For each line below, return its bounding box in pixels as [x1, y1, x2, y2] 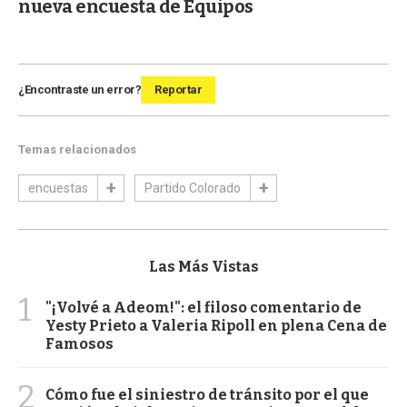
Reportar [154, 82, 202, 96]
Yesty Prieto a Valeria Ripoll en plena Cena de [45, 316, 387, 334]
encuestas [28, 180, 88, 195]
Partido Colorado [144, 180, 241, 195]
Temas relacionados [18, 142, 136, 156]
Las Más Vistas [148, 257, 259, 275]
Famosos [45, 334, 114, 352]
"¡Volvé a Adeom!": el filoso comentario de [45, 298, 362, 316]
